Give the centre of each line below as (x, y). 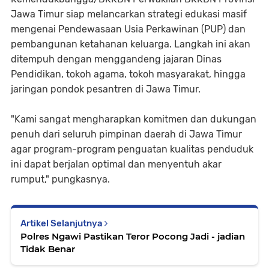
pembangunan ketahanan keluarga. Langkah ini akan (131, 44)
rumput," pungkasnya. (62, 179)
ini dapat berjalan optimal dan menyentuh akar (116, 164)
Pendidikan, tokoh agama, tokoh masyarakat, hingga (128, 74)
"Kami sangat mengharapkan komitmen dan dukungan (134, 119)
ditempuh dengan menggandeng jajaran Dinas (116, 59)
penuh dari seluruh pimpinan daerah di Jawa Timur (126, 134)
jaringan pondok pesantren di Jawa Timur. (106, 89)
